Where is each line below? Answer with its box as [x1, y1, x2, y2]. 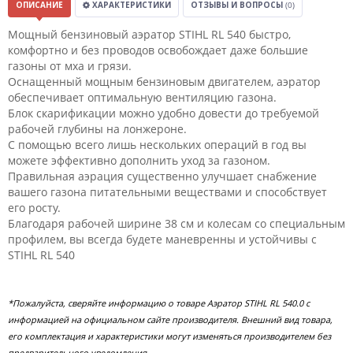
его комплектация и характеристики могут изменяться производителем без [8, 330, 331, 342]
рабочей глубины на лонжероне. [8, 121, 187, 136]
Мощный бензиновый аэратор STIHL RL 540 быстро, [8, 27, 291, 42]
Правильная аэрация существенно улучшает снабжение [8, 169, 317, 184]
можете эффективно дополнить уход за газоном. [8, 153, 270, 168]
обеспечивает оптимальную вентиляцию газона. [8, 90, 277, 105]
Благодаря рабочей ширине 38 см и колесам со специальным [8, 216, 345, 231]
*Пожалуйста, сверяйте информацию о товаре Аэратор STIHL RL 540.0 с [8, 297, 310, 309]
